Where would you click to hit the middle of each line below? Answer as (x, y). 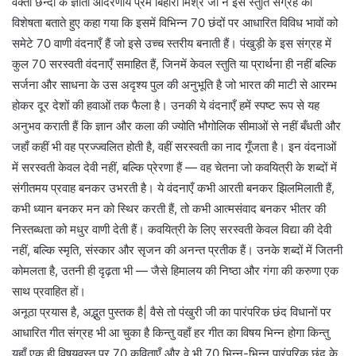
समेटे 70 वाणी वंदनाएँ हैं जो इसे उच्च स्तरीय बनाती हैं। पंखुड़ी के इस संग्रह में (172, 44)
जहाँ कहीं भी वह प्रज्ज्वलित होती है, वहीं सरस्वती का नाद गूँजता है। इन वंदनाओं (174, 147)
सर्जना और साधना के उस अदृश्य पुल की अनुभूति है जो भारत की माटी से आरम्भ (174, 85)
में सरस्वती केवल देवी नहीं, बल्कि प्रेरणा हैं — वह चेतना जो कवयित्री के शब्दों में (174, 168)
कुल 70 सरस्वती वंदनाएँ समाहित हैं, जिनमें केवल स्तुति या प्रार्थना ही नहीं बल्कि (174, 64)
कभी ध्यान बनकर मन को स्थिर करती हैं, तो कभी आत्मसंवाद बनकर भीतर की (169, 209)
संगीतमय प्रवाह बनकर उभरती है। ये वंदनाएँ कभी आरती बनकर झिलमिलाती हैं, (173, 188)
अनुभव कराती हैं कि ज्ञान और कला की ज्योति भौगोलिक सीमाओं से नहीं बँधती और (176, 126)
